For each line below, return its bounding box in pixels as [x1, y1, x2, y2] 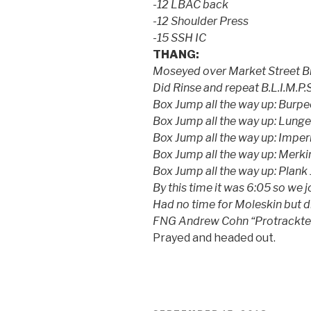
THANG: [153, 47, 199, 61]
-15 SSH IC [153, 31, 206, 44]
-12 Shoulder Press [153, 14, 249, 28]
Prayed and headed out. [153, 230, 276, 244]
